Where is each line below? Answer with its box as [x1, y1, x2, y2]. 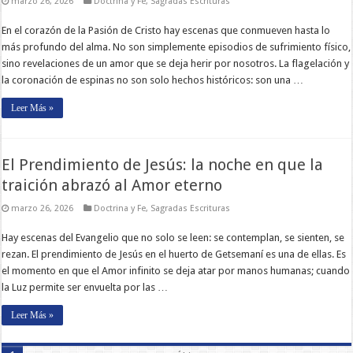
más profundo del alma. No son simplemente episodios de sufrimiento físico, [2, 40, 351, 53]
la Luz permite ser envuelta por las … [2, 281, 169, 293]
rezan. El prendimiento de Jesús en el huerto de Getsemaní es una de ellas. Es [2, 247, 347, 260]
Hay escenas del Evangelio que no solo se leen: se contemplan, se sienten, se [2, 231, 345, 243]
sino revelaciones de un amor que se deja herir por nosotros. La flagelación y [2, 57, 350, 69]
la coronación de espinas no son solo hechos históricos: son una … [2, 73, 304, 86]
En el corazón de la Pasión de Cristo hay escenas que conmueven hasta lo [2, 24, 331, 36]
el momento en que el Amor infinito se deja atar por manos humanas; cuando [2, 264, 351, 277]
